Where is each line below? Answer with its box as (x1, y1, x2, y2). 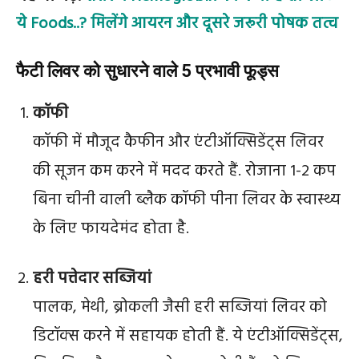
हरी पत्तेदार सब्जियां (33, 266, 151, 292)
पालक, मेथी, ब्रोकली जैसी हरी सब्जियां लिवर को (33, 295, 327, 321)
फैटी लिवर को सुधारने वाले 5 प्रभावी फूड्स (16, 61, 279, 81)
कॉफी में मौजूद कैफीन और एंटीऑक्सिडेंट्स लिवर (33, 130, 324, 155)
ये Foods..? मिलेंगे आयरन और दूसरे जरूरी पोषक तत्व (16, 11, 338, 37)
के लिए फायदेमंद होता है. (33, 216, 189, 242)
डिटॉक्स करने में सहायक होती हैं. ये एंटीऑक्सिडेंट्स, (33, 324, 343, 349)
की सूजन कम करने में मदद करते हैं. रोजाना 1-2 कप (33, 159, 336, 184)
